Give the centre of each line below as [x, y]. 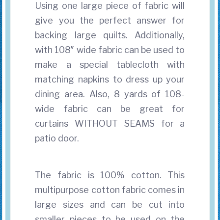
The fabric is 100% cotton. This [110, 175]
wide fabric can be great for [110, 109]
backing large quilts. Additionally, [110, 35]
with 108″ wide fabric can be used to [110, 50]
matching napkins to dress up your [110, 79]
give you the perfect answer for [110, 20]
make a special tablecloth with [110, 64]
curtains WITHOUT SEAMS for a [110, 123]
